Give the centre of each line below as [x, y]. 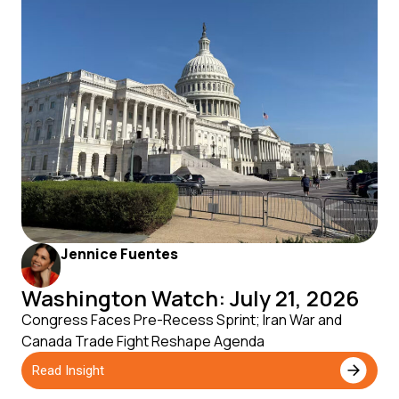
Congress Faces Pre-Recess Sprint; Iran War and [182, 320]
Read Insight [68, 370]
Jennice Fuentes [120, 254]
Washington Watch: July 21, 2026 [190, 298]
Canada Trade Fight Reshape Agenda [143, 342]
